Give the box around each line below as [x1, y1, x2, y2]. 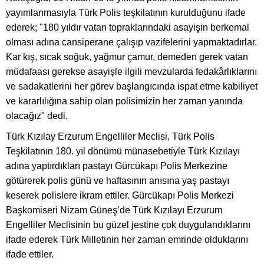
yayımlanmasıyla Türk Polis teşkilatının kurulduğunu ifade [6, 8, 246, 18]
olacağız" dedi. [6, 111, 68, 121]
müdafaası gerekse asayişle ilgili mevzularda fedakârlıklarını [6, 67, 257, 77]
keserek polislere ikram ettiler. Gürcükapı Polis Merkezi [6, 190, 234, 201]
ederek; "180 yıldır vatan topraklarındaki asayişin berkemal [6, 22, 249, 33]
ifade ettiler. [6, 249, 54, 260]
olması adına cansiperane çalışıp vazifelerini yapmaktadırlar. [6, 37, 257, 48]
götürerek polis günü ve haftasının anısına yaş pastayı [6, 176, 229, 186]
